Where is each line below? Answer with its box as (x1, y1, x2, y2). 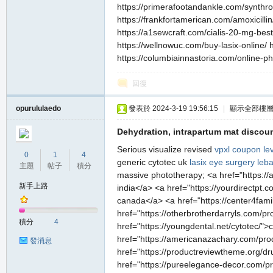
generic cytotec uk (117, 157, 190, 167)
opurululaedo (16, 104, 61, 113)
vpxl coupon (214, 144, 261, 154)
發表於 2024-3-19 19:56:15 (129, 104, 218, 113)
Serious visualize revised (117, 144, 214, 154)
